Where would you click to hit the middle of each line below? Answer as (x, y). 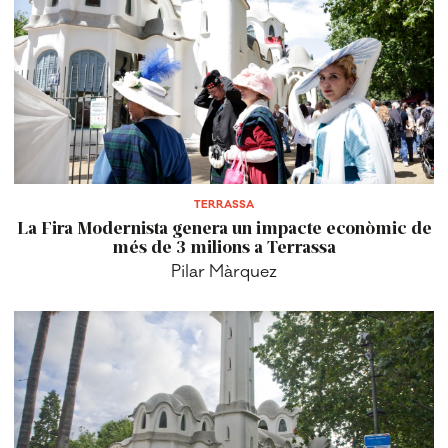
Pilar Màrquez (224, 272)
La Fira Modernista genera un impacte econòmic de (224, 227)
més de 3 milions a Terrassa (224, 246)
